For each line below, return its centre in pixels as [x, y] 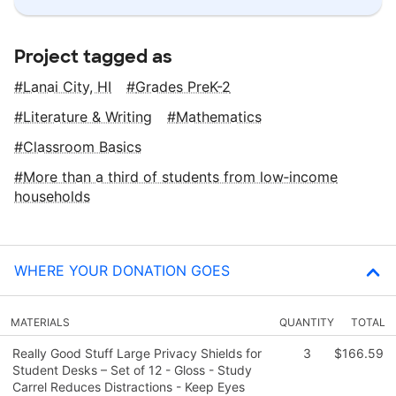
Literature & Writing [88, 116]
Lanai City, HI [67, 86]
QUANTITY [307, 322]
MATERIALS [40, 322]
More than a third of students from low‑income [180, 176]
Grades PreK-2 [183, 86]
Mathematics [219, 116]
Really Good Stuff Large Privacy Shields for [137, 353]
